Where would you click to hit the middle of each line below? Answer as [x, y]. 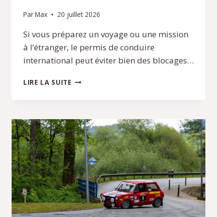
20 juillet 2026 [79, 15]
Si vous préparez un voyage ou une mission [106, 34]
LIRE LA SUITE [47, 82]
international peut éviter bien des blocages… [108, 61]
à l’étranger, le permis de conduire [89, 47]
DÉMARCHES [92, 131]
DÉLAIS [83, 151]
